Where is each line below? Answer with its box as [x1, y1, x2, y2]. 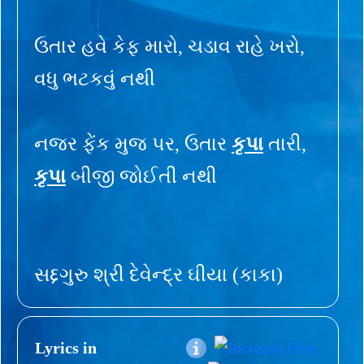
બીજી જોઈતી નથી [66, 165, 217, 187]
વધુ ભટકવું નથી [34, 67, 155, 89]
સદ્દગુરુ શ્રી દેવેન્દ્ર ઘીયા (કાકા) [34, 263, 283, 285]
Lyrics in [35, 338, 97, 357]
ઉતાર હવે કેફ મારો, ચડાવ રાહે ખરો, [34, 35, 305, 57]
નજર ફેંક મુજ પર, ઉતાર [34, 132, 232, 154]
